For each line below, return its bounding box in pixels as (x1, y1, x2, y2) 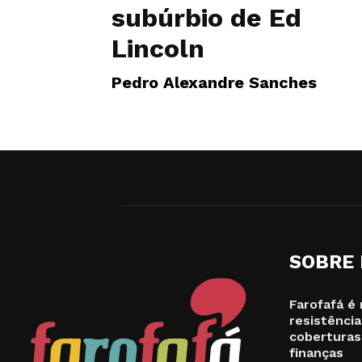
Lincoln (112, 33, 204, 64)
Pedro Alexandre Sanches (112, 73, 317, 92)
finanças (289, 345, 343, 360)
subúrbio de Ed (112, 2, 301, 33)
